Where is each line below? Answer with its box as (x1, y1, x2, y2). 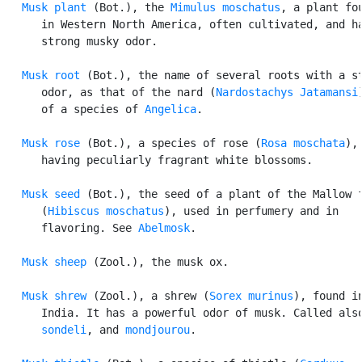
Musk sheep (22, 255, 86, 268)
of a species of (2, 102, 145, 116)
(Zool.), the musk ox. (86, 255, 229, 268)
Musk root (22, 68, 80, 82)
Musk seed (22, 187, 80, 200)
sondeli (41, 322, 86, 336)
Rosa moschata (261, 136, 345, 149)
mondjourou (125, 322, 190, 336)
